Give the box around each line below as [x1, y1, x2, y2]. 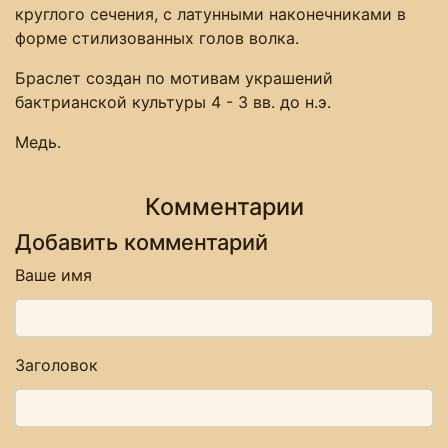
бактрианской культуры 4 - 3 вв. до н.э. [15, 91, 331, 112]
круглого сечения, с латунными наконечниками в [15, 3, 406, 24]
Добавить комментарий [15, 228, 268, 255]
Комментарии [144, 191, 304, 221]
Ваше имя [15, 264, 92, 285]
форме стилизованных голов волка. [15, 27, 299, 48]
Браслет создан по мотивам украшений [15, 67, 333, 88]
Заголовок [15, 354, 98, 375]
